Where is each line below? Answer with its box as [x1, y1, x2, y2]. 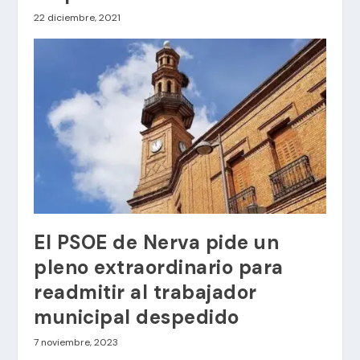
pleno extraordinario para [34, 254, 284, 280]
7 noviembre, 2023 [34, 335, 119, 349]
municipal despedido [34, 304, 239, 329]
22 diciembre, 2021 [34, 10, 121, 24]
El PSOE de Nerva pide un [34, 229, 280, 255]
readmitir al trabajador [34, 279, 257, 305]
